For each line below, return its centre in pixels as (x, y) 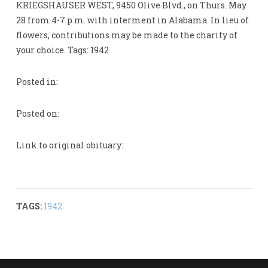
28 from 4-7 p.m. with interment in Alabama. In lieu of (132, 20)
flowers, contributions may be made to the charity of (127, 35)
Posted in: (37, 82)
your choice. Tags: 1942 (62, 50)
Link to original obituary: (69, 145)
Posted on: (37, 114)
